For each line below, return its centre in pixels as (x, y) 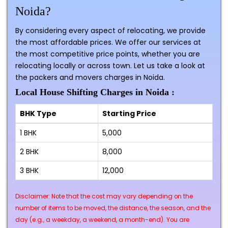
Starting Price (129, 114)
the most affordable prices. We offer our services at (108, 42)
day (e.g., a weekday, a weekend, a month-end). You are (102, 220)
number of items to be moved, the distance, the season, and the (113, 208)
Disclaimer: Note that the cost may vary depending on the (104, 197)
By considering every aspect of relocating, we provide (110, 31)
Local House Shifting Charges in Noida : (95, 92)
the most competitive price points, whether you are (108, 54)
